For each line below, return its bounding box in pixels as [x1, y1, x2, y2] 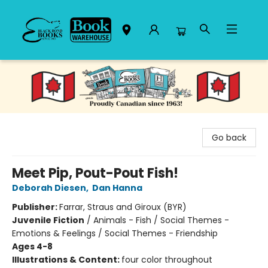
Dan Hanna [92, 181, 142, 194]
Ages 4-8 [12, 240, 53, 252]
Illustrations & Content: [12, 253, 121, 266]
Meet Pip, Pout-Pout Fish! [12, 163, 178, 182]
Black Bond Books [9, 65, 80, 77]
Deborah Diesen [12, 181, 86, 194]
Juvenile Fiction [12, 214, 84, 226]
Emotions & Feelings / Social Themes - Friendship [12, 227, 218, 239]
